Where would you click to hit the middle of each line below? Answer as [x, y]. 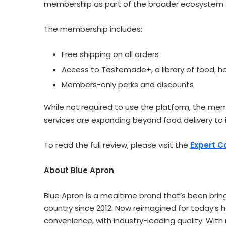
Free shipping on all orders [110, 54]
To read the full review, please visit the [117, 145]
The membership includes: [93, 29]
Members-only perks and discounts [128, 85]
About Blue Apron [79, 171]
